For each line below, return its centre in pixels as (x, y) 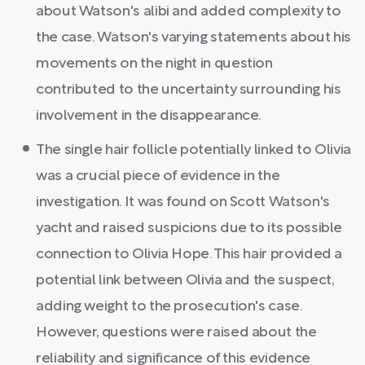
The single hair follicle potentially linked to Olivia (193, 150)
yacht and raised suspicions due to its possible (189, 228)
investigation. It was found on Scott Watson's (183, 202)
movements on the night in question (154, 64)
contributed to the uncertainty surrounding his (189, 90)
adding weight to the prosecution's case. (169, 306)
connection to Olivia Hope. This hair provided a (189, 254)
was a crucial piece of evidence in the (158, 176)
